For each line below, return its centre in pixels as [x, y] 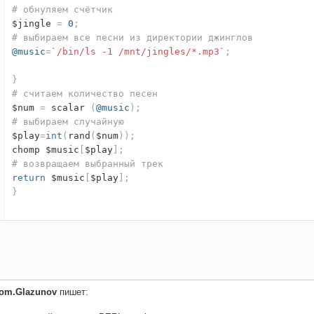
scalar [68, 108]
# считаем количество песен [85, 94]
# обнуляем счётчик [62, 10]
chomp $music [46, 150]
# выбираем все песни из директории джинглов [132, 38]
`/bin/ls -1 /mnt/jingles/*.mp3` [138, 52]
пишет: [73, 292]
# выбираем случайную [68, 122]
